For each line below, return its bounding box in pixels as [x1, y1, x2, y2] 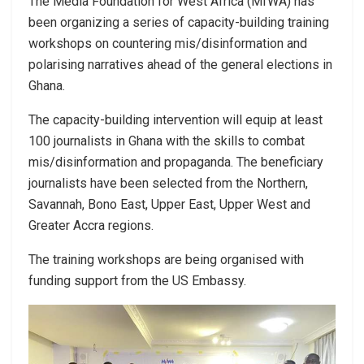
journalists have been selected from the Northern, [28, 175, 308, 191]
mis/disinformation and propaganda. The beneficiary [28, 154, 323, 170]
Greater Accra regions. [28, 217, 154, 233]
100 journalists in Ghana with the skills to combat [28, 132, 305, 149]
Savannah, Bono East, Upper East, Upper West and [28, 196, 310, 212]
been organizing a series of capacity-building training [28, 14, 329, 30]
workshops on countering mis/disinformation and [28, 35, 307, 51]
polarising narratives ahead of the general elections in [28, 56, 332, 72]
